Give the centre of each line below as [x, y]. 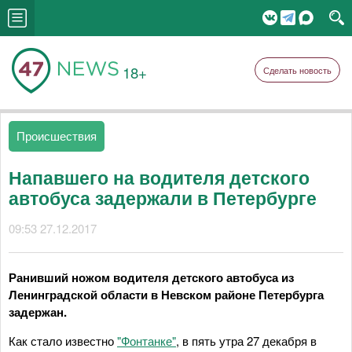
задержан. [38, 312]
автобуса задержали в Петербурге [163, 198]
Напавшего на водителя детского [159, 177]
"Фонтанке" [147, 341]
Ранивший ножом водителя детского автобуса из [151, 277]
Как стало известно [63, 341]
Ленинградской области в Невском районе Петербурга [166, 295]
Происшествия [57, 136]
